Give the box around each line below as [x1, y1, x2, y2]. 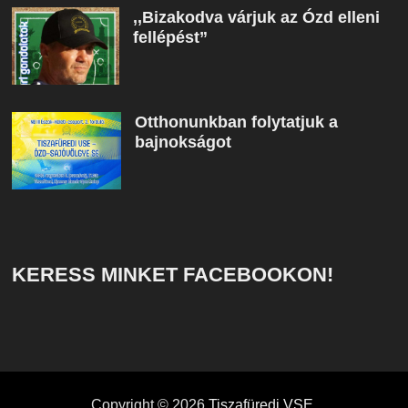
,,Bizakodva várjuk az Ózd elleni [132, 8, 380, 27]
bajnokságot [134, 133, 231, 152]
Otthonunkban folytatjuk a [134, 113, 338, 132]
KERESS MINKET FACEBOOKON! [11, 262, 333, 286]
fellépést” [132, 28, 208, 47]
